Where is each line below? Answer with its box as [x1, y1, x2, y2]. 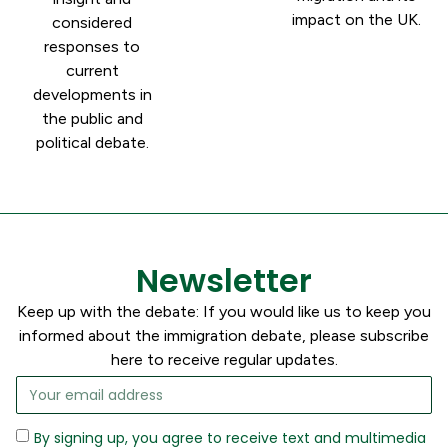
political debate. [35, 132, 149, 152]
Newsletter [136, 257, 312, 303]
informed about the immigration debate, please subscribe [19, 325, 429, 345]
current [65, 60, 119, 80]
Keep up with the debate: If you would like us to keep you [17, 301, 431, 321]
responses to [44, 36, 140, 56]
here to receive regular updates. [110, 349, 338, 369]
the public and [41, 108, 143, 128]
